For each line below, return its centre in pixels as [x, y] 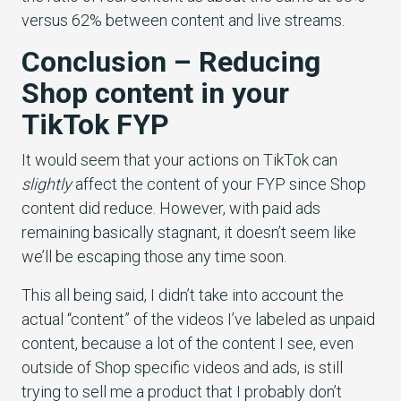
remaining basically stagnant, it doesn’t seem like [189, 232]
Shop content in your [155, 93]
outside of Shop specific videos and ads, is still [182, 367]
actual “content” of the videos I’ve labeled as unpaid [198, 319]
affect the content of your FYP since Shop [221, 183]
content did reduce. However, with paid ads [171, 208]
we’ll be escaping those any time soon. [156, 256]
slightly [48, 183]
